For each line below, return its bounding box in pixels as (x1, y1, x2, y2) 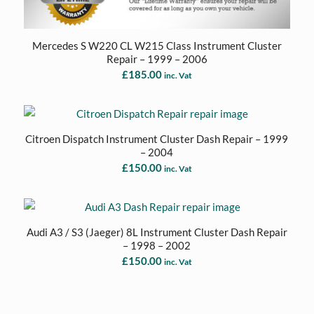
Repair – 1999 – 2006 (106, 53, 207, 66)
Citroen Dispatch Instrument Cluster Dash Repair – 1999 (25, 132, 289, 146)
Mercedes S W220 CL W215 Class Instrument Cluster (32, 39, 282, 53)
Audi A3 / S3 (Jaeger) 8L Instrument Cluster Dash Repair (26, 226, 287, 239)
